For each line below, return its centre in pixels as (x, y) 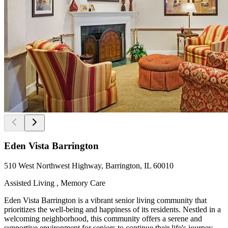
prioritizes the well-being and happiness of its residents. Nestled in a (112, 210)
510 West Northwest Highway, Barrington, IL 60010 (89, 166)
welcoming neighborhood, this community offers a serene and (103, 219)
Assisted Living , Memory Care (55, 183)
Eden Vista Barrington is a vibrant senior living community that (105, 201)
